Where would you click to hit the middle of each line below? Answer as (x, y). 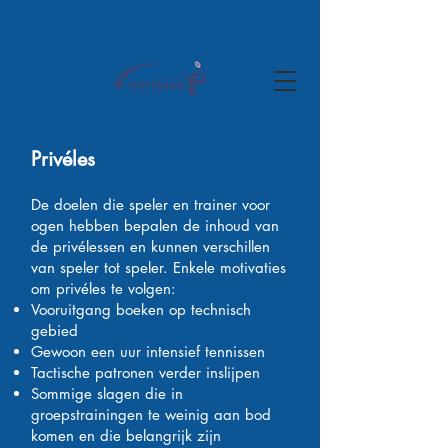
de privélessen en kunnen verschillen (150, 246)
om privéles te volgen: (103, 288)
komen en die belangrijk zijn (126, 435)
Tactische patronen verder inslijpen (145, 372)
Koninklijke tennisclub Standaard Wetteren (157, 28)
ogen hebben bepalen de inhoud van (155, 225)
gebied (54, 330)
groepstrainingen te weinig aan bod (151, 414)
